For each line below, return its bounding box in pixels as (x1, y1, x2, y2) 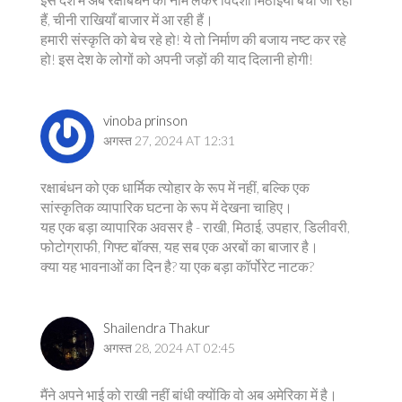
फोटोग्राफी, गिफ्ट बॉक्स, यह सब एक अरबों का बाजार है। (40, 238, 319, 255)
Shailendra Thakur (103, 319, 210, 336)
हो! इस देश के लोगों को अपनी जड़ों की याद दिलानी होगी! (40, 50, 313, 67)
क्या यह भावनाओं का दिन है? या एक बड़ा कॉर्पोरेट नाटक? (40, 258, 314, 275)
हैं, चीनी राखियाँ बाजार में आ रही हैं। (40, 11, 214, 28)
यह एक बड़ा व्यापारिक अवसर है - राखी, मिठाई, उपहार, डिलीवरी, (40, 218, 350, 235)
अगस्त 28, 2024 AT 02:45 (103, 340, 235, 355)
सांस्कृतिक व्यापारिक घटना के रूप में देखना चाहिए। (40, 198, 293, 215)
